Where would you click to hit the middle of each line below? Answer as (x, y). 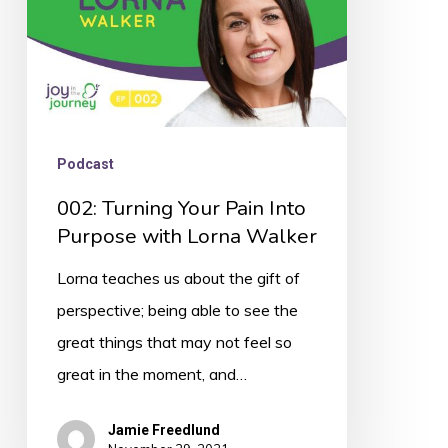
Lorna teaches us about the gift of (178, 278)
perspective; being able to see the (177, 310)
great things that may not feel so (174, 342)
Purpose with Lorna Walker (186, 236)
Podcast (85, 164)
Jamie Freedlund (163, 430)
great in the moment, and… (151, 374)
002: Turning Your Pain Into (181, 208)
